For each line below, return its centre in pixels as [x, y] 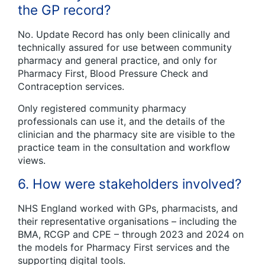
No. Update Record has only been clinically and [124, 34]
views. [32, 160]
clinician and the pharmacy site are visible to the [126, 134]
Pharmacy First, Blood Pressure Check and [113, 73]
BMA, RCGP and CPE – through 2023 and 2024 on [131, 234]
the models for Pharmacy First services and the [124, 247]
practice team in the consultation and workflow [124, 147]
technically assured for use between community [125, 47]
